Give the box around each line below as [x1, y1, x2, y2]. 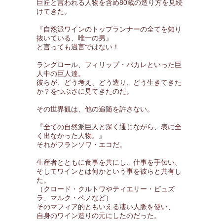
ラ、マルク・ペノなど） [37, 194, 112, 202]
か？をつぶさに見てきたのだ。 [37, 87, 133, 95]
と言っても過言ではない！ [37, 43, 119, 51]
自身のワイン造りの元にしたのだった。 [37, 212, 161, 220]
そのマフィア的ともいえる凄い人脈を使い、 [37, 203, 175, 211]
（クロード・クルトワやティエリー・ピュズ [37, 185, 175, 193]
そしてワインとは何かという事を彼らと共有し [37, 167, 182, 175]
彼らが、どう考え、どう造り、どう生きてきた [37, 78, 182, 86]
